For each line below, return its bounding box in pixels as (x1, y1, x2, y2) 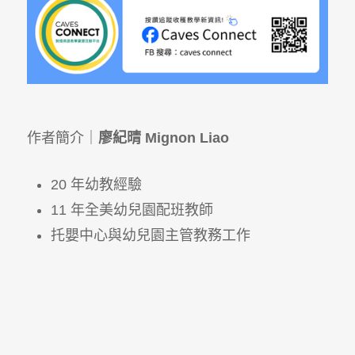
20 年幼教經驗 (50, 176, 142, 193)
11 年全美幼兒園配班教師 (50, 201, 213, 218)
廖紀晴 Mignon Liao (97, 129, 229, 146)
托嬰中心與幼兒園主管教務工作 (50, 227, 250, 243)
